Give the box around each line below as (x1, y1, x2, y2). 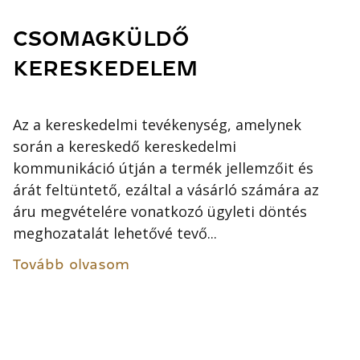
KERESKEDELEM (13, 57, 199, 80)
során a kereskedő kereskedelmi (13, 137, 237, 157)
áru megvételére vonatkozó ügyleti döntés (13, 202, 308, 222)
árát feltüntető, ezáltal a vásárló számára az (13, 180, 320, 200)
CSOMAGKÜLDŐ (13, 27, 190, 50)
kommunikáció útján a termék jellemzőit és (13, 158, 314, 178)
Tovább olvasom (13, 257, 130, 272)
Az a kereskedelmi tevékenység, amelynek (13, 115, 302, 135)
